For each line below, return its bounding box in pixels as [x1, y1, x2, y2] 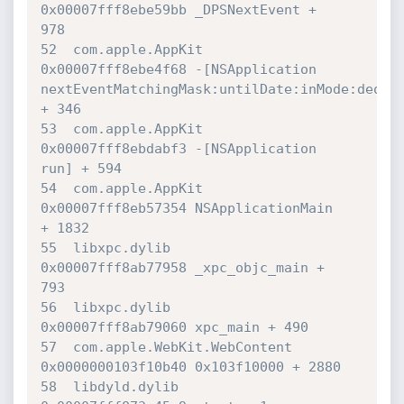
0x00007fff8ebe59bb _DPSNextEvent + [40, 2, 325, 18]
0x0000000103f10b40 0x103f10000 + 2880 [40, 359, 341, 375]
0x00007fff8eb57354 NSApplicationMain [40, 200, 341, 216]
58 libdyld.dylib [40, 379, 179, 395]
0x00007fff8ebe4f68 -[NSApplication [40, 61, 325, 78]
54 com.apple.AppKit [40, 180, 203, 197]
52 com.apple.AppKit [40, 41, 203, 58]
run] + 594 [40, 161, 122, 177]
